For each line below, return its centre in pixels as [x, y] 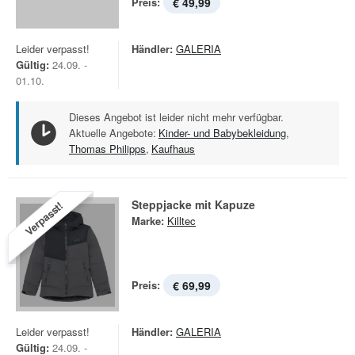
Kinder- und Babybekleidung [222, 133]
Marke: [148, 221]
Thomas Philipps [107, 149]
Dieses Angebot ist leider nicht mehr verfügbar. [176, 117]
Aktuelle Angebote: [113, 133]
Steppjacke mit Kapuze [193, 204]
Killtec [181, 221]
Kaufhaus [173, 149]
